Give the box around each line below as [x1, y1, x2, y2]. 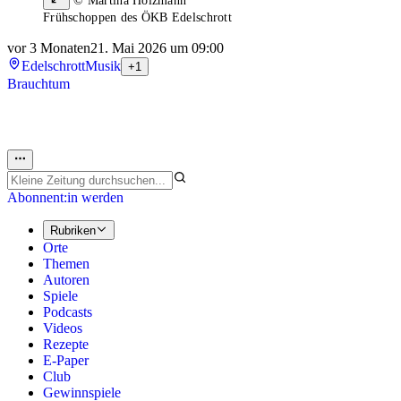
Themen [43, 256, 90, 272]
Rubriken [50, 224, 96, 238]
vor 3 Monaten [7, 40, 90, 56]
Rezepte [43, 337, 89, 353]
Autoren [43, 272, 90, 288]
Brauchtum [7, 76, 70, 92]
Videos [43, 320, 82, 337]
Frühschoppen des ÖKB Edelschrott [43, 11, 232, 25]
